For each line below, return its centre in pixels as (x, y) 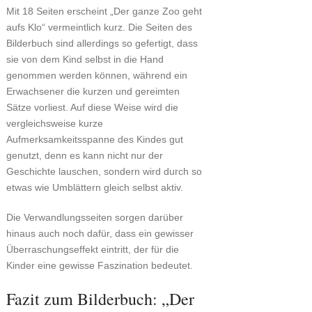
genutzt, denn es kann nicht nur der (84, 156)
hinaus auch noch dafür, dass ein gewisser (100, 234)
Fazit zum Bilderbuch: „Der (100, 299)
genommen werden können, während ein (96, 76)
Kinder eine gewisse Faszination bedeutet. (99, 266)
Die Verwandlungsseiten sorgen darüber (94, 218)
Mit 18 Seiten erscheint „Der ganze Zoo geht (104, 11)
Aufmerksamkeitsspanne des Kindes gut (94, 140)
